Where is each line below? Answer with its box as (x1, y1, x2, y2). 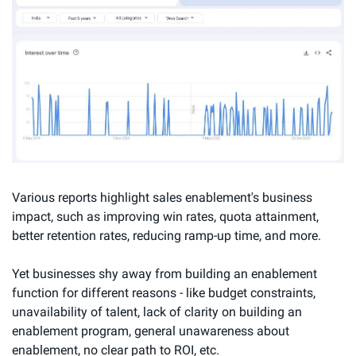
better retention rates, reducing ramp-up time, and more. (12, 228, 321, 244)
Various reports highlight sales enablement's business (12, 190, 312, 206)
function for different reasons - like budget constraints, (12, 285, 315, 301)
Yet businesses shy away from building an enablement (12, 266, 317, 282)
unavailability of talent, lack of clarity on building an (12, 304, 302, 320)
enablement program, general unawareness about (12, 323, 289, 339)
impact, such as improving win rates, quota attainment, (12, 209, 319, 225)
